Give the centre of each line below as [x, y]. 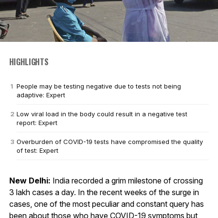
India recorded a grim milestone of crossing [127, 180]
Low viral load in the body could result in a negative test [102, 114]
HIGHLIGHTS [29, 62]
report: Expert [37, 122]
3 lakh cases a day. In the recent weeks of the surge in [104, 192]
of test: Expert [37, 150]
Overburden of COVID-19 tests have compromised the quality [109, 141]
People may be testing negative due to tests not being [99, 86]
